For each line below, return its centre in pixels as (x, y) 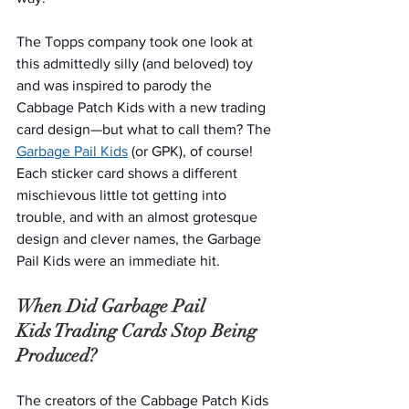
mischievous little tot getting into (123, 194)
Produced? (57, 355)
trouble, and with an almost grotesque (139, 216)
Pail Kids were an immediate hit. (120, 260)
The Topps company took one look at (136, 41)
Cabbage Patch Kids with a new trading (143, 107)
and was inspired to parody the (116, 85)
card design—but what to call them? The (146, 129)
